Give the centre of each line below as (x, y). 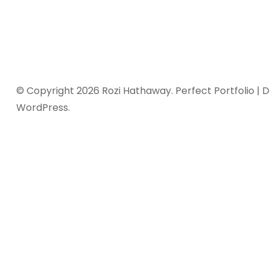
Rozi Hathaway (136, 91)
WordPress (42, 108)
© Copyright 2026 (59, 91)
